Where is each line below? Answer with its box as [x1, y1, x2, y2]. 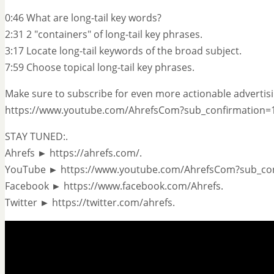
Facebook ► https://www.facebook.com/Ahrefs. [5, 179, 223, 193]
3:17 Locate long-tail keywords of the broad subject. [5, 44, 242, 58]
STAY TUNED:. [5, 130, 68, 144]
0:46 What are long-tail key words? [5, 11, 161, 25]
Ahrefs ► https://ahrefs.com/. [5, 146, 142, 160]
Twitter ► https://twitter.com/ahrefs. [5, 196, 175, 210]
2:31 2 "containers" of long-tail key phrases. [5, 28, 202, 42]
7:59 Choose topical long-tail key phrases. [5, 61, 194, 75]
